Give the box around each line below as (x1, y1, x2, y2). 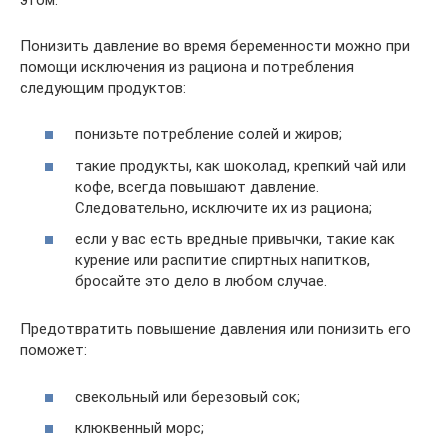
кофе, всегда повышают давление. (75, 177, 319, 196)
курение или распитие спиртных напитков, (75, 251, 370, 270)
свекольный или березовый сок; (75, 387, 300, 406)
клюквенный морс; (75, 419, 204, 438)
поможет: (20, 341, 87, 360)
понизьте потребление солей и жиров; (75, 125, 342, 144)
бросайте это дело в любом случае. (75, 272, 327, 291)
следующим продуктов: (20, 78, 186, 97)
